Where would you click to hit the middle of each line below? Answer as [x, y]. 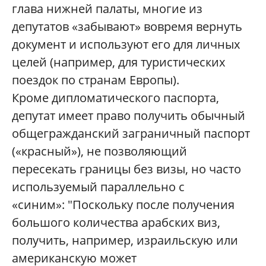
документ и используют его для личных [126, 45]
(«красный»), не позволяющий [99, 151]
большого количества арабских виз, [116, 223]
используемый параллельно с [98, 187]
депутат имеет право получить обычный [129, 116]
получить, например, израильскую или [125, 240]
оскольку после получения [158, 205]
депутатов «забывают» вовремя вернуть [127, 27]
